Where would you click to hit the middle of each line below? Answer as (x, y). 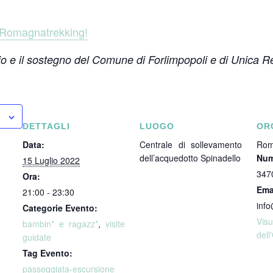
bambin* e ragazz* (60, 224)
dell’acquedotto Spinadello (190, 158)
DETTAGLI (46, 126)
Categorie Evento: (60, 208)
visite (115, 224)
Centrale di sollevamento (191, 144)
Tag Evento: (48, 253)
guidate (37, 237)
